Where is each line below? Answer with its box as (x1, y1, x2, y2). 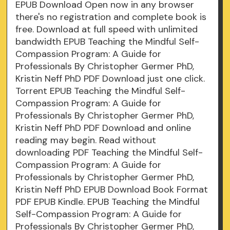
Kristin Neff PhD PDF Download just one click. (15, 72, 205, 85)
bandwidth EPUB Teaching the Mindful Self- (15, 35, 200, 48)
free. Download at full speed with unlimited (15, 23, 198, 36)
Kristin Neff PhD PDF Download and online (15, 122, 191, 135)
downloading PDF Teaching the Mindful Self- (15, 146, 203, 159)
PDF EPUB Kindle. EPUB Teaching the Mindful (15, 196, 200, 208)
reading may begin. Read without (15, 134, 157, 147)
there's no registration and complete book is (15, 11, 207, 24)
